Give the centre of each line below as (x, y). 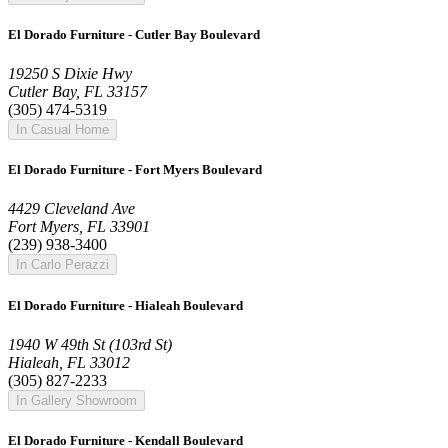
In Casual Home (62, 130)
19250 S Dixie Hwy (70, 74)
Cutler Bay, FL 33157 (77, 92)
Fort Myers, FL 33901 (79, 227)
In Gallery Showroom (76, 400)
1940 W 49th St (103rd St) (90, 344)
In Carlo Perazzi (62, 265)
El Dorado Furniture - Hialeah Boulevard (125, 305)
